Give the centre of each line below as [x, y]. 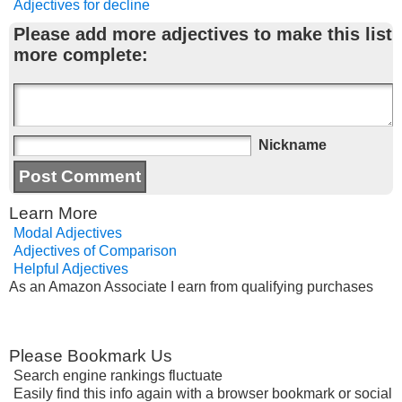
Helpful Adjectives [71, 269]
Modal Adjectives [68, 233]
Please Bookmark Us [91, 356]
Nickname [293, 145]
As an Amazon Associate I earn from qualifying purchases [191, 287]
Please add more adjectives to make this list [203, 34]
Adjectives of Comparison [95, 251]
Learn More [53, 213]
